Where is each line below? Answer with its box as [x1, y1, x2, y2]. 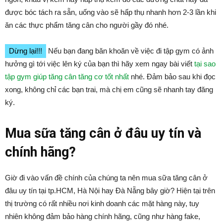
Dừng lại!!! [9, 47, 42, 55]
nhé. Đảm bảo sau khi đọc [129, 72, 216, 81]
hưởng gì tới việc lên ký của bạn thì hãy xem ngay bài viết [5, 59, 194, 68]
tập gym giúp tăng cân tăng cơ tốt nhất [5, 72, 129, 81]
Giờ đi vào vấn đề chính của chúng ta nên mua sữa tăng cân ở [5, 173, 208, 182]
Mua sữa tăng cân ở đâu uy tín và [5, 125, 201, 141]
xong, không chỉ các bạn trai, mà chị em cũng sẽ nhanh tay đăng [5, 85, 213, 94]
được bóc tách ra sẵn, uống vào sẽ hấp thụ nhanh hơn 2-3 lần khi [5, 8, 216, 16]
